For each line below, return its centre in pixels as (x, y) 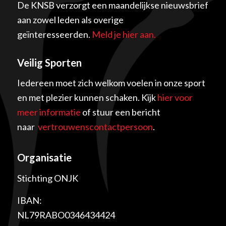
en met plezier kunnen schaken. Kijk (87, 98)
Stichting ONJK (47, 178)
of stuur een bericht (120, 112)
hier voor (175, 98)
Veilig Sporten (49, 62)
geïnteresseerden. (54, 34)
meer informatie (49, 112)
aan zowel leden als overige (70, 19)
